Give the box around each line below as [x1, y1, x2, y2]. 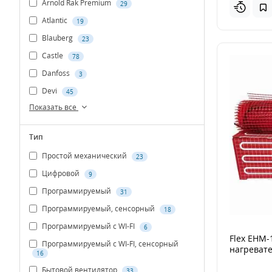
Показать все [29, 101, 78, 112]
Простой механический [40, 151, 129, 161]
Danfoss [40, 68, 72, 79]
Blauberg [40, 33, 75, 44]
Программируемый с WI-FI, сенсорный [40, 238, 178, 249]
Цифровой [40, 168, 81, 179]
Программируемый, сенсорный [40, 203, 157, 214]
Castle [40, 50, 65, 61]
